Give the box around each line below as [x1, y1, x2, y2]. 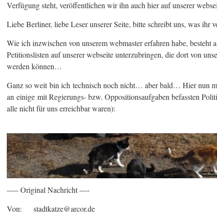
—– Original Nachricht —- [7, 185, 90, 195]
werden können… [7, 61, 62, 71]
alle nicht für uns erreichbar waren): [7, 103, 115, 113]
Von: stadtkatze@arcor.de [7, 203, 95, 214]
